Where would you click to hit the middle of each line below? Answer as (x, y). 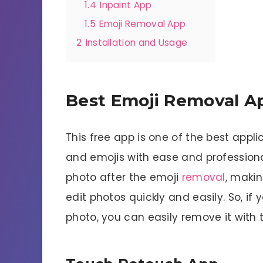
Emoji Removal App (143, 24)
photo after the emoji (124, 177)
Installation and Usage (136, 43)
